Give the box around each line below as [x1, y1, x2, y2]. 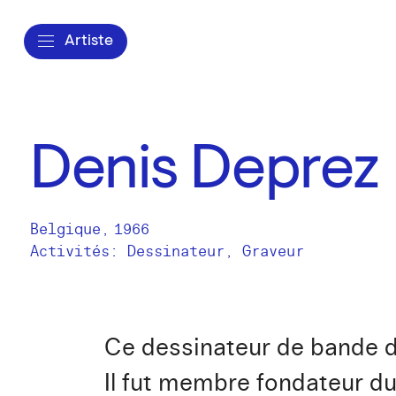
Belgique [30, 220, 101, 239]
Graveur [242, 242, 304, 261]
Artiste [65, 33, 113, 49]
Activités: [30, 242, 127, 261]
